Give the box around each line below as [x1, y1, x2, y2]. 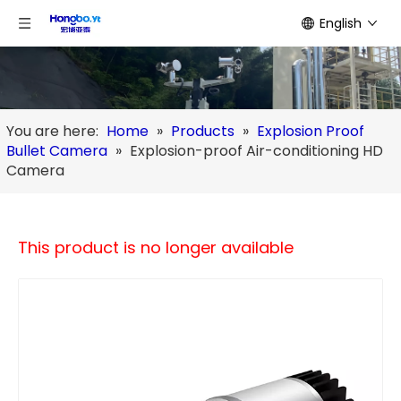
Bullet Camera [6, 141, 107, 161]
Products [171, 121, 235, 141]
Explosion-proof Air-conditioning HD [130, 141, 383, 161]
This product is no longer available [18, 236, 294, 259]
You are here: [6, 121, 98, 141]
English [320, 14, 362, 32]
